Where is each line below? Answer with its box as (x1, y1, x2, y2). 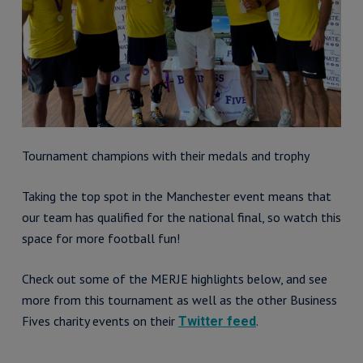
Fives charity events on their (21, 313, 178, 330)
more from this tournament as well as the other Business (21, 292, 337, 309)
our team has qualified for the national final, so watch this (21, 209, 341, 226)
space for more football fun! (21, 230, 180, 247)
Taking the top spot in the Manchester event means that (21, 188, 331, 205)
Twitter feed (177, 314, 256, 330)
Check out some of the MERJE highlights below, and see (21, 271, 327, 288)
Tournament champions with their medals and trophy (21, 147, 310, 164)
